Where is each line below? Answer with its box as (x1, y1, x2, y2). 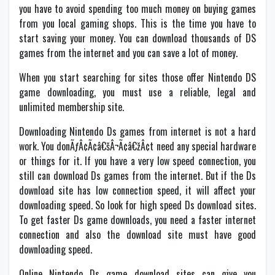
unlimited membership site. (19, 99, 124, 114)
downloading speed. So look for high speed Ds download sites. (19, 198, 256, 212)
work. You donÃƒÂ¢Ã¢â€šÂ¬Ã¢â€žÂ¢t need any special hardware (19, 139, 256, 153)
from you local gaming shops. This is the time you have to (19, 16, 256, 31)
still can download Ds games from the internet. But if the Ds (19, 168, 256, 183)
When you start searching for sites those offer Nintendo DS (19, 70, 256, 85)
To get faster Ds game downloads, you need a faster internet (19, 212, 256, 227)
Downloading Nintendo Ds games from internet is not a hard (19, 124, 256, 139)
